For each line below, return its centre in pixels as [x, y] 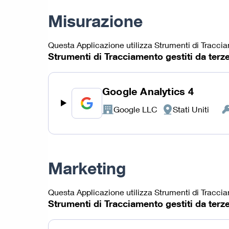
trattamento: [183, 139]
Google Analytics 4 [148, 91]
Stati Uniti [191, 109]
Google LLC [135, 109]
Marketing [87, 168]
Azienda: [117, 114]
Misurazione [95, 21]
